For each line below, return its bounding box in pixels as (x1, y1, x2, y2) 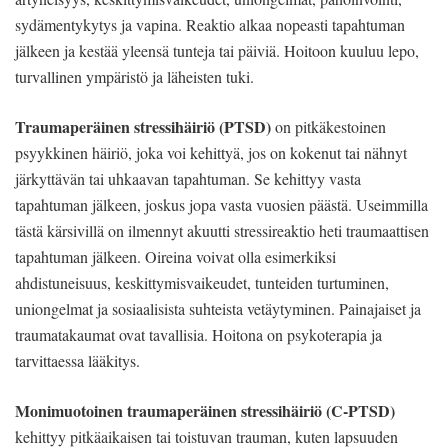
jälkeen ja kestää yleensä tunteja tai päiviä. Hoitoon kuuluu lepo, (15, 39, 419, 61)
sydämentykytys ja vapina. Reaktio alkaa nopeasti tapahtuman (15, 13, 405, 35)
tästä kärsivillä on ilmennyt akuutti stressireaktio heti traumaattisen (15, 219, 429, 241)
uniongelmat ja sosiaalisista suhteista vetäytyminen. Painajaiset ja (15, 297, 421, 319)
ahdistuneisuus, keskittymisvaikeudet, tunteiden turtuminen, (15, 271, 389, 293)
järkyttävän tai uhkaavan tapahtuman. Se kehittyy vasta (15, 167, 361, 189)
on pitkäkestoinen (271, 115, 386, 137)
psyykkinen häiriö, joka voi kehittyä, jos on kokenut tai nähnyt (15, 141, 407, 163)
